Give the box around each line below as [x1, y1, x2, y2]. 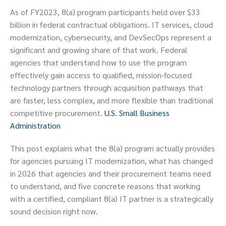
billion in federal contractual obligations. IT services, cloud [10, 19, 213, 30]
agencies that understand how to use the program [10, 57, 187, 68]
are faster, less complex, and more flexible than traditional [10, 95, 213, 106]
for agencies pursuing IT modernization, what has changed [10, 155, 213, 166]
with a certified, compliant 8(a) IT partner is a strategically [10, 193, 213, 204]
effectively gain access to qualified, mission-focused [10, 70, 192, 81]
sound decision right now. [10, 206, 98, 217]
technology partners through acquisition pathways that [10, 82, 203, 93]
